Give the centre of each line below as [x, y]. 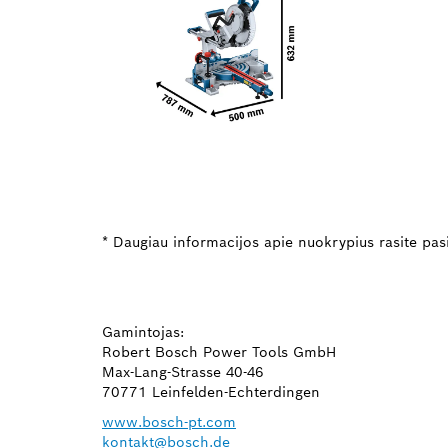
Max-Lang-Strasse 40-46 [183, 371]
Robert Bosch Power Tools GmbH [219, 351]
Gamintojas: [143, 331]
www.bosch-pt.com [169, 421]
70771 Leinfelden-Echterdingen [211, 391]
